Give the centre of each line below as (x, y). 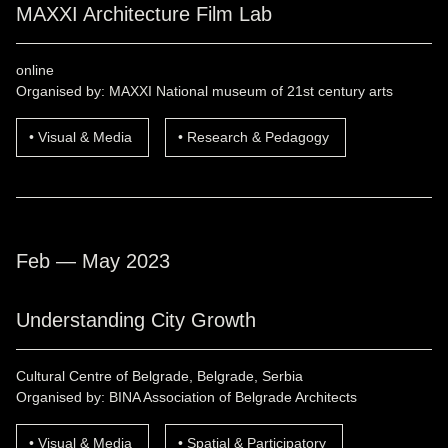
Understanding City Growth (136, 320)
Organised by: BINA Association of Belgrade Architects (186, 397)
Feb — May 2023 (93, 261)
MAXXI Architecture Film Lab (144, 14)
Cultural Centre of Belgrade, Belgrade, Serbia (159, 376)
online (35, 70)
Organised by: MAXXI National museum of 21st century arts (204, 91)
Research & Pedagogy (258, 137)
